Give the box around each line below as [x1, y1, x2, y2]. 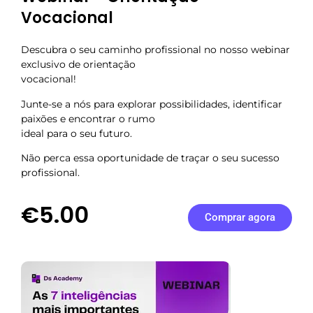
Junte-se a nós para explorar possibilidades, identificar [21, 97, 282, 110]
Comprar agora [204, 211, 275, 224]
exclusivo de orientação [21, 58, 136, 71]
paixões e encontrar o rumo [21, 112, 155, 125]
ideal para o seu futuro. [21, 126, 132, 140]
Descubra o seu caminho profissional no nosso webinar [21, 43, 290, 57]
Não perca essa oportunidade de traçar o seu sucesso [21, 151, 279, 164]
